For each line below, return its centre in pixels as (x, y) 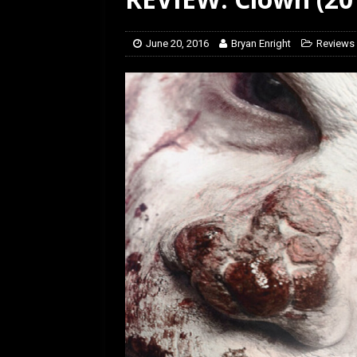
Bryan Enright (261, 43)
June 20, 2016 (177, 43)
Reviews (335, 43)
